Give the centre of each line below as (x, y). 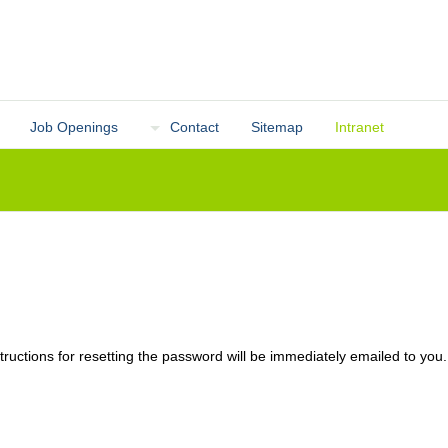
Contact (195, 127)
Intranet (360, 127)
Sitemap (277, 127)
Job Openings (74, 127)
